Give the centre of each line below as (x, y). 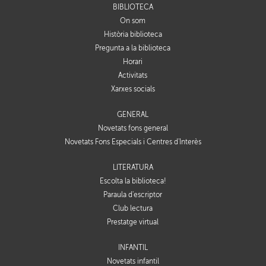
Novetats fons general (133, 129)
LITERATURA (133, 168)
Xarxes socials (133, 89)
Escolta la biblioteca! (133, 181)
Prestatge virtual (133, 222)
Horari (133, 62)
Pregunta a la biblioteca (133, 48)
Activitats (133, 76)
